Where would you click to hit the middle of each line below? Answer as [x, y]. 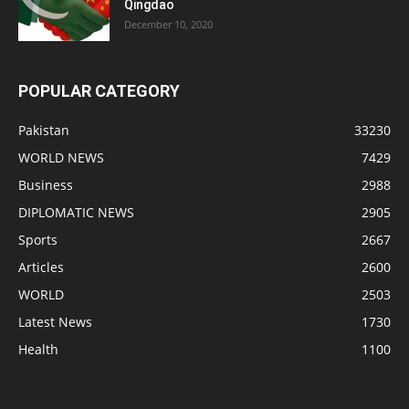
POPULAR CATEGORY [99, 91]
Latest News [55, 322]
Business [46, 185]
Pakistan [44, 131]
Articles [41, 267]
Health [38, 350]
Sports [38, 240]
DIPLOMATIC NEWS [76, 213]
